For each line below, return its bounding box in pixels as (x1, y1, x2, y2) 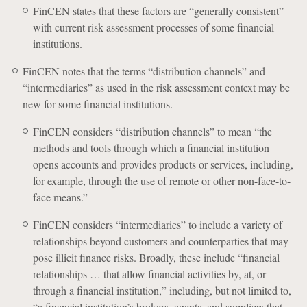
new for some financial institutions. (22, 97, 173, 111)
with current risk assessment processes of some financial (32, 20, 274, 34)
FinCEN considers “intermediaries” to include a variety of (32, 217, 282, 232)
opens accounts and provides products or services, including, (32, 157, 293, 171)
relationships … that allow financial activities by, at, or (32, 267, 266, 281)
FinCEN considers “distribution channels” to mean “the (32, 124, 272, 138)
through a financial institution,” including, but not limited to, (32, 283, 291, 297)
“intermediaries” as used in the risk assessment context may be (22, 80, 290, 95)
